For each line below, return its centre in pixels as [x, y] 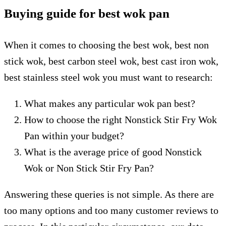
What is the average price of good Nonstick [113, 152]
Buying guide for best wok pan [87, 13]
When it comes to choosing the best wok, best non [106, 45]
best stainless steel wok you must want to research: [108, 77]
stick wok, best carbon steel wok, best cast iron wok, [111, 61]
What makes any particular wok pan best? [110, 103]
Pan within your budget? [74, 136]
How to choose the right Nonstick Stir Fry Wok [121, 120]
